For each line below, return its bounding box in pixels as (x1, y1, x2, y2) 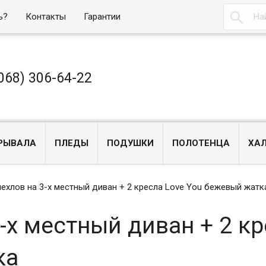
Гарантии (84, 11, 121, 22)
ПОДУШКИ (107, 138, 154, 148)
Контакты (26, 11, 66, 22)
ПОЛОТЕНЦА (172, 138, 230, 148)
